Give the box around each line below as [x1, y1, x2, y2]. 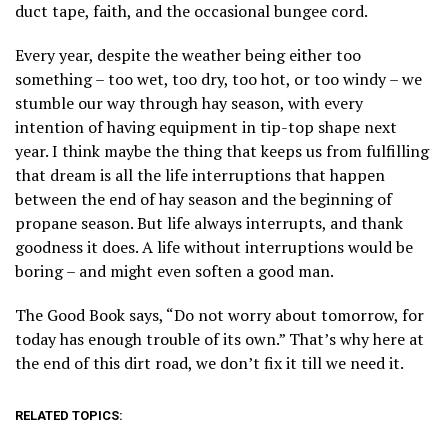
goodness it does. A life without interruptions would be [15, 235, 413, 258]
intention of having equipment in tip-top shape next [15, 115, 397, 138]
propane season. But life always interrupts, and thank [15, 211, 403, 234]
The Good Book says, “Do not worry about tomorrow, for [15, 303, 424, 326]
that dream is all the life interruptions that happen [15, 163, 385, 186]
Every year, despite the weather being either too [15, 43, 361, 66]
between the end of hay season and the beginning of [15, 187, 392, 210]
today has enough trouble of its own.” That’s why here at [15, 327, 424, 350]
